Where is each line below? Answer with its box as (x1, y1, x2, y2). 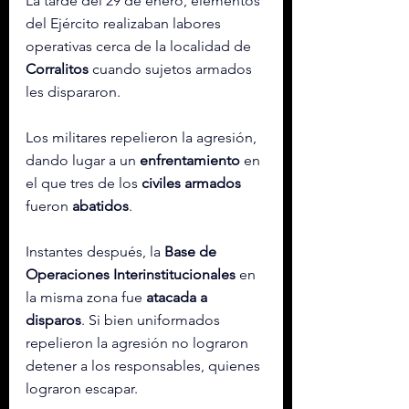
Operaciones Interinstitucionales (26, 265, 236, 283)
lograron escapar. (26, 379, 138, 397)
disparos (26, 310, 81, 329)
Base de (164, 242, 220, 260)
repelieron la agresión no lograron (26, 333, 252, 351)
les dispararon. (26, 82, 121, 100)
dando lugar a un (26, 151, 140, 169)
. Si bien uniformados (81, 310, 224, 329)
